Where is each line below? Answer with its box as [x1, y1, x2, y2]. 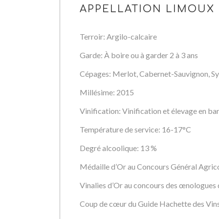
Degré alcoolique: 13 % [80, 143, 157, 153]
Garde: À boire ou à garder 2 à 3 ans [80, 50, 198, 60]
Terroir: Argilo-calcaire [80, 32, 157, 41]
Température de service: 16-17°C [80, 125, 191, 134]
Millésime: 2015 [80, 88, 134, 97]
